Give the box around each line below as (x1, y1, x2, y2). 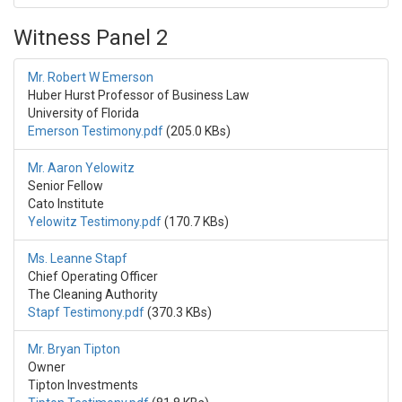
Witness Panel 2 (13, 25, 168, 51)
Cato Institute (28, 197, 104, 212)
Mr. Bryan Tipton (28, 342, 120, 357)
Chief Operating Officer (28, 269, 158, 284)
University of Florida (28, 106, 139, 121)
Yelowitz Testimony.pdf (28, 214, 162, 230)
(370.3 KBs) (144, 305, 212, 320)
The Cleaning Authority (28, 287, 158, 302)
